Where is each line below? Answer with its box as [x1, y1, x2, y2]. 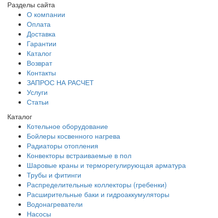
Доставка [27, 29, 55, 39]
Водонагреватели [27, 199, 83, 209]
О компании [27, 9, 65, 19]
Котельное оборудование [27, 121, 108, 131]
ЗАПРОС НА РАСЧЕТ [27, 77, 94, 88]
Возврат [27, 58, 52, 68]
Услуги [27, 87, 48, 97]
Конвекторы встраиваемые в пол [27, 150, 131, 161]
